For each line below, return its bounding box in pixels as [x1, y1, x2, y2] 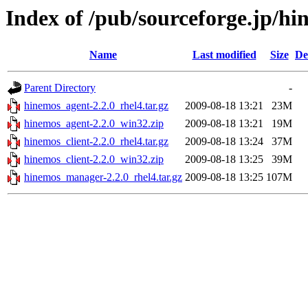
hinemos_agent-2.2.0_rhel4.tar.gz [24, 100, 168, 112]
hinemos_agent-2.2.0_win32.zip [24, 118, 164, 130]
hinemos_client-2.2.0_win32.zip [24, 153, 164, 166]
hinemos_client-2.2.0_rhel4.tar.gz [24, 135, 168, 148]
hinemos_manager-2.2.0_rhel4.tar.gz [24, 171, 182, 184]
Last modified [192, 49, 256, 61]
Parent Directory [24, 82, 96, 94]
